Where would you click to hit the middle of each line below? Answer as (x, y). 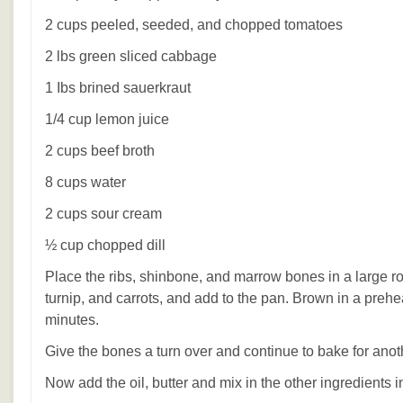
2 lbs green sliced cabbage (131, 56)
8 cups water (85, 182)
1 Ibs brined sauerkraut (118, 88)
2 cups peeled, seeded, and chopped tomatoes (194, 25)
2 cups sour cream (103, 214)
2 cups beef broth (100, 151)
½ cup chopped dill (105, 245)
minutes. (72, 320)
